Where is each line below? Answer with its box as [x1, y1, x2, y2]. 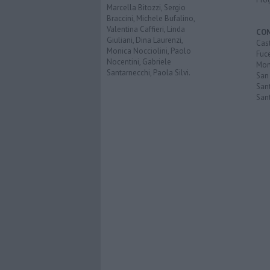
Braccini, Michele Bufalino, [107, 13, 195, 24]
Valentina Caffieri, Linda [107, 24, 185, 35]
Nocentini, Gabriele [107, 57, 171, 67]
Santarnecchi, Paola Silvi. [107, 67, 190, 78]
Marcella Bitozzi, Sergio [107, 2, 186, 13]
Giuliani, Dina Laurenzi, [107, 35, 183, 46]
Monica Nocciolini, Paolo [107, 46, 191, 57]
